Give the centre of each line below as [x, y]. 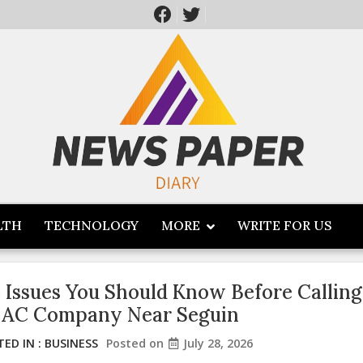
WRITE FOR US [285, 225]
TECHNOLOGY [92, 225]
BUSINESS [71, 343]
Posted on [137, 343]
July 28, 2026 [218, 343]
